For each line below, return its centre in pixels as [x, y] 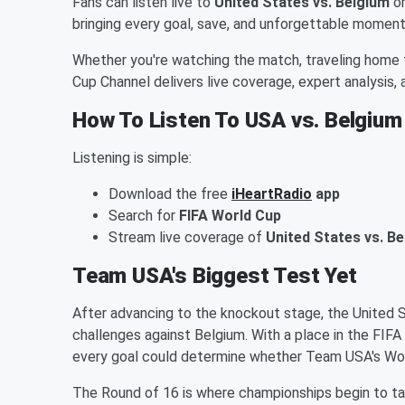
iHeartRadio [272, 193]
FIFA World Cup [230, 215]
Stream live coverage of [187, 237]
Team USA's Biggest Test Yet [215, 275]
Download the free [170, 193]
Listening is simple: [132, 157]
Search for [144, 215]
